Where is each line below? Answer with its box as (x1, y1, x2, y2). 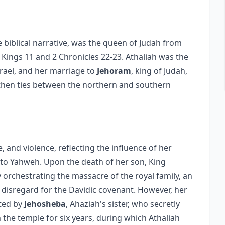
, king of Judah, (131, 65, 187, 76)
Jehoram (97, 65, 131, 76)
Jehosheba (24, 198, 66, 209)
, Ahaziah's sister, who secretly (66, 198, 180, 209)
